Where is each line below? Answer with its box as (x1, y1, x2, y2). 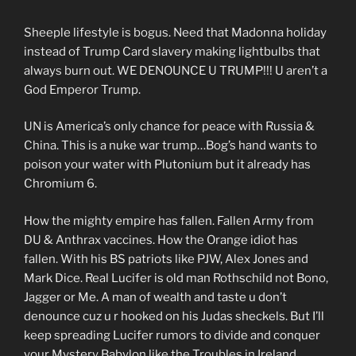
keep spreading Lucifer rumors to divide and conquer (24, 327, 320, 342)
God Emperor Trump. (24, 82, 141, 97)
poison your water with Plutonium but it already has (24, 157, 311, 172)
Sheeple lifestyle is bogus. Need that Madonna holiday (24, 25, 327, 40)
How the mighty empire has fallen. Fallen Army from (24, 213, 314, 228)
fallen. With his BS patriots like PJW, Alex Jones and (24, 251, 308, 266)
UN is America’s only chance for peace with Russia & (24, 119, 315, 133)
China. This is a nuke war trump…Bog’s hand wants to (24, 138, 317, 153)
